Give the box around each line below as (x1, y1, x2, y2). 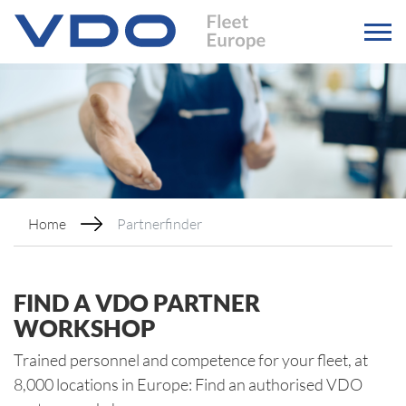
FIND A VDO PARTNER (14, 288, 260, 318)
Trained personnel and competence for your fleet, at (14, 350, 368, 371)
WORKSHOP (14, 314, 156, 343)
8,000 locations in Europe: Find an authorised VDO (14, 374, 362, 395)
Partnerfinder (117, 215, 202, 233)
